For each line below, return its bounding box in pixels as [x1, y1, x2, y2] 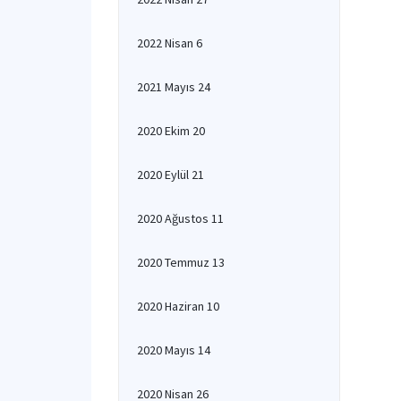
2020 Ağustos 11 [137, 210, 224, 226]
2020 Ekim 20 [137, 123, 205, 139]
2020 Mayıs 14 [137, 342, 210, 358]
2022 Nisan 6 [137, 35, 202, 51]
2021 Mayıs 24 [137, 79, 210, 95]
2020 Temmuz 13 [137, 254, 225, 270]
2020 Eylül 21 [137, 166, 204, 183]
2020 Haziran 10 [137, 298, 219, 314]
